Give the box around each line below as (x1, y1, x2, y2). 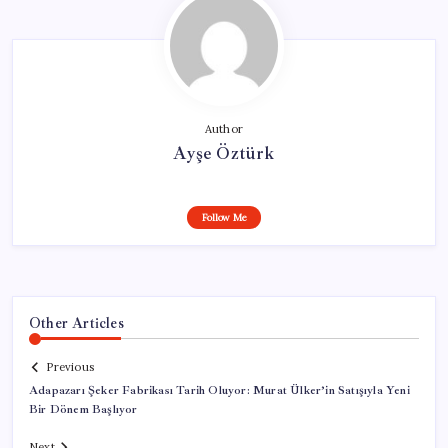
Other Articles (29, 313, 124, 332)
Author (204, 121, 244, 136)
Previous (46, 360, 94, 375)
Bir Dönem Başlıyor (29, 402, 138, 418)
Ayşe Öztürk (173, 141, 275, 164)
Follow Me (201, 210, 247, 224)
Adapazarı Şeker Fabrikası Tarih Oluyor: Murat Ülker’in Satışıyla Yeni (29, 383, 410, 399)
